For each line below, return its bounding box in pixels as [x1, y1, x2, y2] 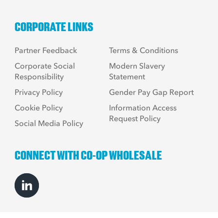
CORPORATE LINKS [15, 20, 93, 33]
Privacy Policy [15, 87, 63, 97]
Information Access [109, 102, 177, 112]
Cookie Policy [15, 102, 63, 112]
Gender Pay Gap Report [109, 87, 194, 97]
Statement [109, 71, 145, 81]
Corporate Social [15, 60, 75, 71]
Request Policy [109, 113, 161, 123]
